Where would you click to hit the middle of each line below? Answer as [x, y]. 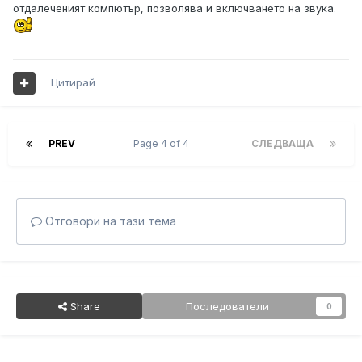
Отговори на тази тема [109, 221]
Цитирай [73, 83]
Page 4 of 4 [163, 144]
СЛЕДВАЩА [282, 144]
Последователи [228, 307]
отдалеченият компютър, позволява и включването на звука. [175, 8]
